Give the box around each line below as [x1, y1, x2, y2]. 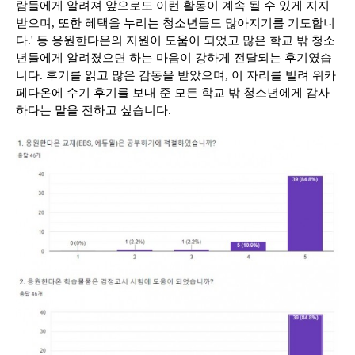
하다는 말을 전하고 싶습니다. [16, 103, 171, 116]
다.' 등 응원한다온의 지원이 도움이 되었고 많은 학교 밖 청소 [16, 33, 335, 47]
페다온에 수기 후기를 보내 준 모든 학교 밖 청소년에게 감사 [16, 86, 330, 99]
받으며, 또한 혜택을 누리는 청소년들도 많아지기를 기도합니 [16, 16, 335, 29]
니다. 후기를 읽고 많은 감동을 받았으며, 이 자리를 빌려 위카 [16, 68, 336, 82]
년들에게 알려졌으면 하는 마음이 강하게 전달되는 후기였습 [16, 51, 332, 64]
